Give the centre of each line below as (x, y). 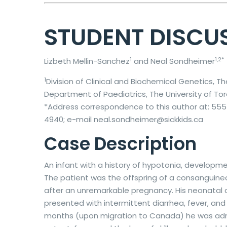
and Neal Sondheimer (173, 61)
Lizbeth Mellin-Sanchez (87, 61)
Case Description (120, 144)
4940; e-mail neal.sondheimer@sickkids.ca (124, 120)
